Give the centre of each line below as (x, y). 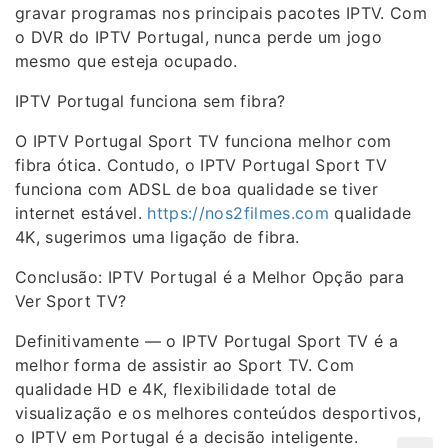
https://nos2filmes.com (238, 213)
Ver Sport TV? (71, 301)
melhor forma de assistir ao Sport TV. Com (185, 365)
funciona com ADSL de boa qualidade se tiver (197, 189)
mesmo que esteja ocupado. (126, 61)
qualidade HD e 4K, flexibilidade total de (176, 389)
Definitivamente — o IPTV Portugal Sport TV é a (207, 341)
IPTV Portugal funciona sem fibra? (150, 101)
